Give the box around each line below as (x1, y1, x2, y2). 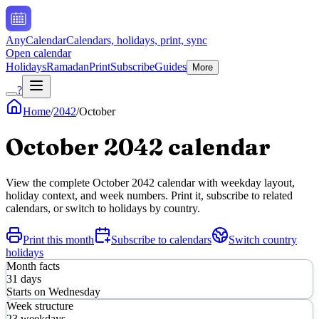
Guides (155, 61, 187, 73)
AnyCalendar (6, 34, 66, 46)
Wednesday (48, 285, 100, 298)
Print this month (23, 233, 94, 246)
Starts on (6, 285, 48, 298)
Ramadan (46, 61, 89, 73)
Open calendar (6, 47, 71, 59)
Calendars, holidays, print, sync (66, 34, 207, 46)
